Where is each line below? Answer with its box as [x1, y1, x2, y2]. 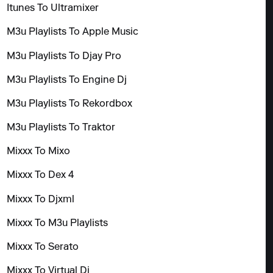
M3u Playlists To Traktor [7, 123, 116, 133]
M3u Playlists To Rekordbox [7, 99, 133, 109]
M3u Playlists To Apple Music [7, 27, 139, 38]
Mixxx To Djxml [7, 194, 75, 205]
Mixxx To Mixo [7, 147, 71, 157]
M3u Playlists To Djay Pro [7, 51, 122, 62]
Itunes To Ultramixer [7, 4, 99, 14]
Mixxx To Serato [7, 243, 79, 253]
